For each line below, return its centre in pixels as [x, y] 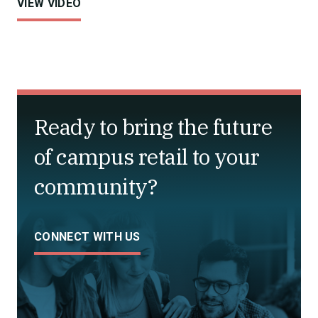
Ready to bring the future [153, 127]
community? [95, 186]
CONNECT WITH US [87, 237]
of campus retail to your [147, 157]
